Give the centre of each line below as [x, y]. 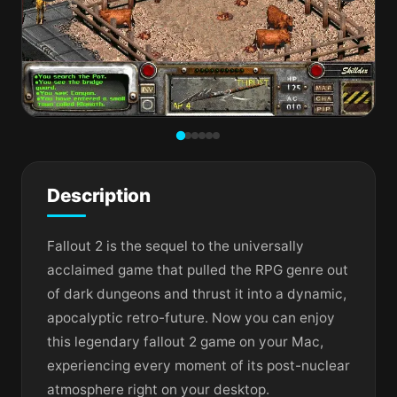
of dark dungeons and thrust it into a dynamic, [197, 293]
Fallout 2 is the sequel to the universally [175, 245]
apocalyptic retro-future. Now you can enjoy [191, 317]
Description [99, 196]
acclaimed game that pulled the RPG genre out [198, 269]
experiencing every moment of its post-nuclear [198, 365]
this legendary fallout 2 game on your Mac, [185, 341]
